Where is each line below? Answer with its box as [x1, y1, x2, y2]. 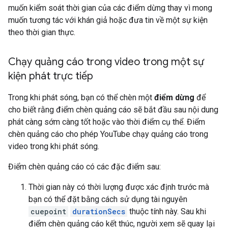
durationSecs [72, 207, 125, 216]
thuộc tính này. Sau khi [127, 207, 206, 216]
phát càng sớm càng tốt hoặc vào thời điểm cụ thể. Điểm [8, 117, 205, 127]
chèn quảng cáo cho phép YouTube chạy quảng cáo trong [8, 129, 208, 139]
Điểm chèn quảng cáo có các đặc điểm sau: [8, 162, 161, 172]
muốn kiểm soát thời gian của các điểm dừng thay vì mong [8, 3, 212, 13]
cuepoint [31, 207, 66, 216]
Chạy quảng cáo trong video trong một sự [8, 55, 204, 68]
